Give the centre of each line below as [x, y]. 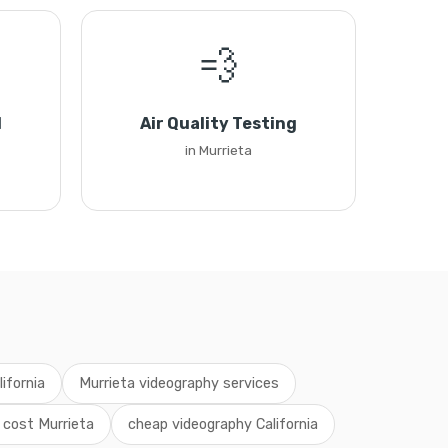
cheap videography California [222, 424]
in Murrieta [218, 150]
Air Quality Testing [218, 123]
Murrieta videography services [178, 383]
